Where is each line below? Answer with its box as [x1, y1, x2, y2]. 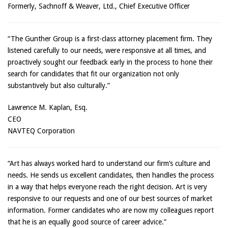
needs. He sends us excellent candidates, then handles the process [8, 171, 214, 179]
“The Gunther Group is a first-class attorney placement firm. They [8, 35, 212, 43]
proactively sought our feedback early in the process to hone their [8, 58, 213, 66]
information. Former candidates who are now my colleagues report [8, 206, 214, 214]
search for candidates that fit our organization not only [8, 70, 179, 78]
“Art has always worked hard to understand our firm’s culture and [8, 159, 210, 167]
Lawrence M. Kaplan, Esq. [8, 103, 88, 111]
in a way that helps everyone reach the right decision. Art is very [8, 183, 207, 191]
